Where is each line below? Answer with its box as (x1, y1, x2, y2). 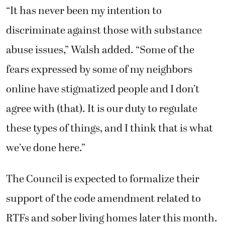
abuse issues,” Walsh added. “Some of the (6, 42, 194, 59)
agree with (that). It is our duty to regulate (6, 101, 197, 118)
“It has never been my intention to (6, 3, 162, 20)
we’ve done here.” (6, 140, 85, 157)
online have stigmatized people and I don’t (6, 81, 199, 98)
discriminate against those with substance (6, 23, 202, 39)
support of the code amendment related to (6, 190, 201, 207)
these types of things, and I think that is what (6, 121, 213, 137)
